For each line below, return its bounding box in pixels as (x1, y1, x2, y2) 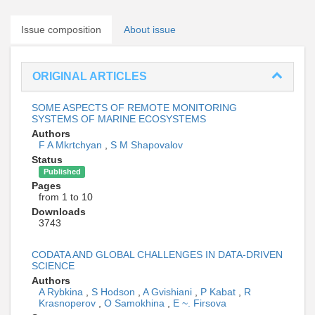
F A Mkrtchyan (39, 139, 105, 150)
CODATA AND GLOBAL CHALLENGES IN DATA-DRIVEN (32, 249, 283, 260)
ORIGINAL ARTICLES (32, 70, 147, 82)
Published (43, 167, 81, 176)
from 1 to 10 (39, 191, 93, 202)
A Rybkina (39, 286, 86, 297)
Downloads (32, 206, 86, 217)
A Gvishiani (143, 286, 195, 297)
